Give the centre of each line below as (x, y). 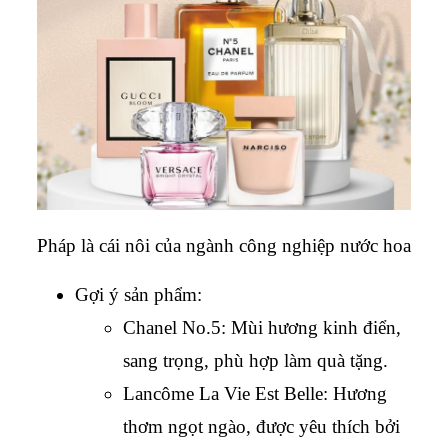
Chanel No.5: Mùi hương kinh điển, (262, 328)
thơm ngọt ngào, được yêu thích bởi (261, 427)
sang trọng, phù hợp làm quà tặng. (255, 361)
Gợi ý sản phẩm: (138, 295)
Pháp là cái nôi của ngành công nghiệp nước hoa (224, 246)
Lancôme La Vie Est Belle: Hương (255, 394)
